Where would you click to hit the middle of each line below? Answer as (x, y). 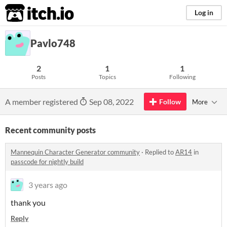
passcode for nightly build (47, 162)
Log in (204, 12)
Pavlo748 (53, 43)
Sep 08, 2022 (111, 102)
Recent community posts (50, 130)
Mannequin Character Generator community (75, 152)
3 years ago (48, 185)
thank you (28, 202)
